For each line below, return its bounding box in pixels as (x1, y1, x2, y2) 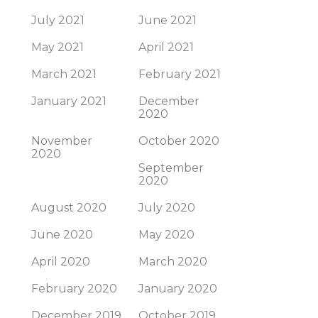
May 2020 (138, 228, 194, 241)
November (31, 134, 92, 148)
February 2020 (31, 282, 117, 295)
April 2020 (31, 255, 90, 268)
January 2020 (138, 282, 217, 295)
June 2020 (31, 228, 93, 241)
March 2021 (31, 67, 97, 81)
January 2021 (31, 94, 106, 108)
